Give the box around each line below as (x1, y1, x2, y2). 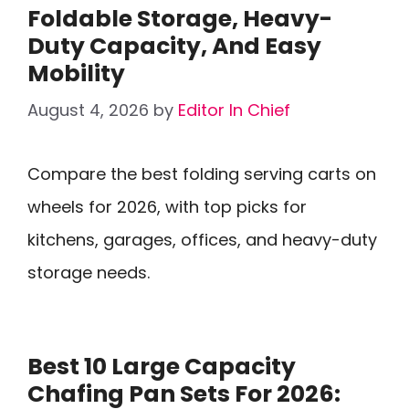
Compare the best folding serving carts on (27, 163, 376, 185)
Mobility (27, 58, 125, 89)
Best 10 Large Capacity (27, 351, 296, 383)
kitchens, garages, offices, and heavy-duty (27, 228, 377, 251)
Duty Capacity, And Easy (27, 30, 321, 62)
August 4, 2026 (27, 99, 149, 121)
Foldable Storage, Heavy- (27, 3, 332, 35)
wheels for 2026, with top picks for (27, 195, 307, 218)
